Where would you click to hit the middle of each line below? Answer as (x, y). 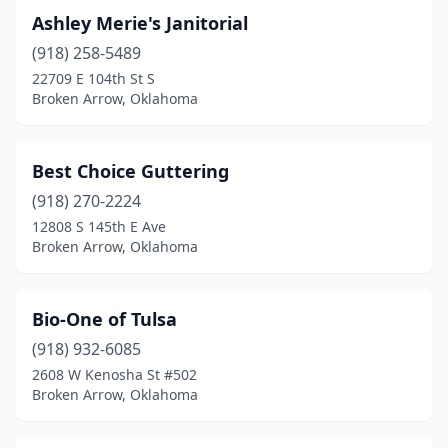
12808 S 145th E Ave (99, 226)
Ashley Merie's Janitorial (140, 23)
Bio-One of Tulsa (104, 319)
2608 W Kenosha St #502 (114, 374)
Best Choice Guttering (130, 171)
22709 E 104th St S (93, 78)
